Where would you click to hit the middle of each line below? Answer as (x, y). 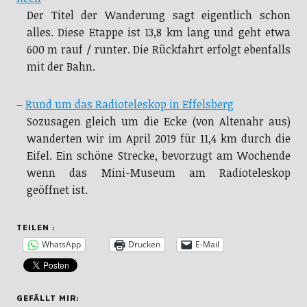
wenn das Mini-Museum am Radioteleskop (159, 172)
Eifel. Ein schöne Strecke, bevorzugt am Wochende (159, 155)
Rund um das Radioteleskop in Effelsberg (129, 104)
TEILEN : (35, 227)
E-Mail (207, 245)
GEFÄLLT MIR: (47, 298)
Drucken (144, 245)
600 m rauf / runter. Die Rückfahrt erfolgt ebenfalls (159, 49)
